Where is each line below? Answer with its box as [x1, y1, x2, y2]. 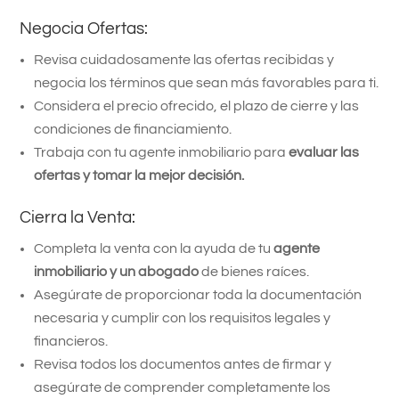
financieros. [34, 333, 109, 348]
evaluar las [289, 144, 360, 159]
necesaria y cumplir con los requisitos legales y [34, 310, 331, 325]
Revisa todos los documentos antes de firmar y [34, 356, 332, 371]
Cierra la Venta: [20, 208, 136, 226]
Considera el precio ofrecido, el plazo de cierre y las [34, 98, 360, 113]
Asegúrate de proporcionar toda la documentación [34, 287, 362, 302]
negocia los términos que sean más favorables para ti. [34, 75, 379, 90]
